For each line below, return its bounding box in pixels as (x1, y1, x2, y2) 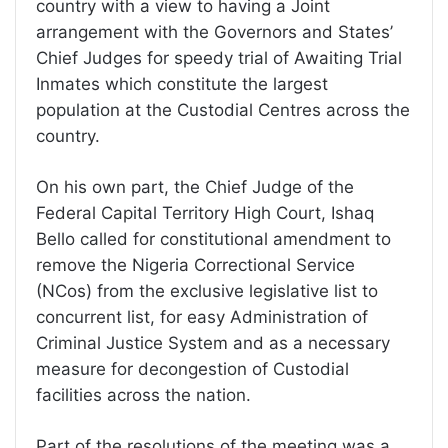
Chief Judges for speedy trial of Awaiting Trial (36, 48, 402, 69)
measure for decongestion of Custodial (36, 359, 349, 380)
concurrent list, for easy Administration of (36, 307, 368, 328)
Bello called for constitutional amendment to (36, 229, 391, 250)
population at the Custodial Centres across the (36, 100, 410, 121)
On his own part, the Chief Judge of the (36, 177, 354, 198)
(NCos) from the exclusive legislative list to (36, 281, 378, 302)
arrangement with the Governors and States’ (36, 22, 393, 43)
